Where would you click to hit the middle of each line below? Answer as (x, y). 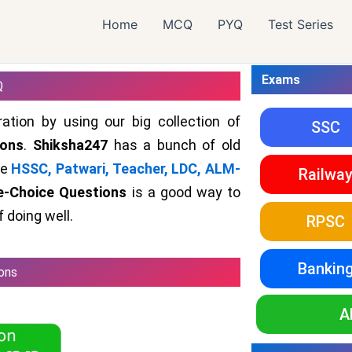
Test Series (301, 24)
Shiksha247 (70, 145)
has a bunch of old (174, 145)
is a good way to (183, 192)
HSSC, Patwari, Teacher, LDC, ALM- (126, 169)
